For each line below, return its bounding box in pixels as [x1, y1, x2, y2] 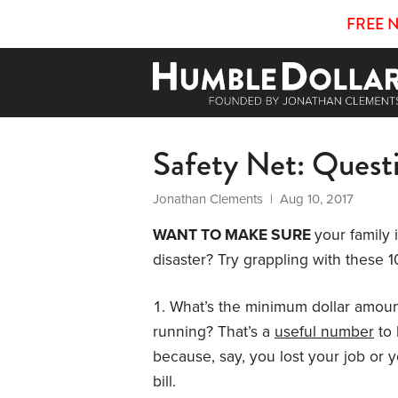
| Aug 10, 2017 [263, 190, 354, 207]
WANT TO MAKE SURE [153, 225, 314, 244]
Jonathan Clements [153, 190, 263, 207]
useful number [275, 322, 374, 341]
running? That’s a [153, 322, 275, 341]
